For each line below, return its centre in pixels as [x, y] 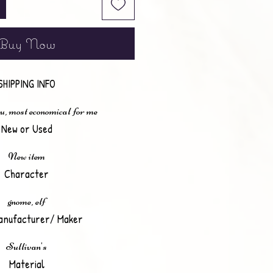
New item [27, 156]
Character [27, 174]
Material [27, 264]
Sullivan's [27, 246]
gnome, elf [27, 201]
